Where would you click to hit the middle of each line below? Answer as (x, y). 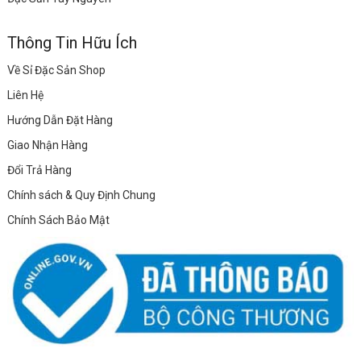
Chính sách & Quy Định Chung (81, 195)
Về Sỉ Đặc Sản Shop (56, 71)
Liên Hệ (25, 95)
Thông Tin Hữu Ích (72, 43)
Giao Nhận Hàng (47, 145)
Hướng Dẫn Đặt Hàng (60, 120)
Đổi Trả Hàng (39, 170)
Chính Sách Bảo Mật (58, 220)
